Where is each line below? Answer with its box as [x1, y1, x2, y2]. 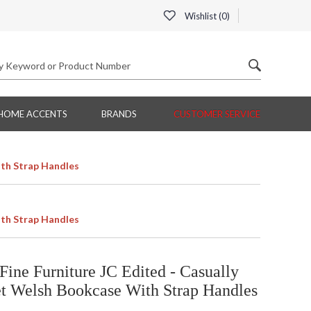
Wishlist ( [183, 10, 221, 22]
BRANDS [101, 108, 137, 120]
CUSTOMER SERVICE [174, 108, 260, 120]
